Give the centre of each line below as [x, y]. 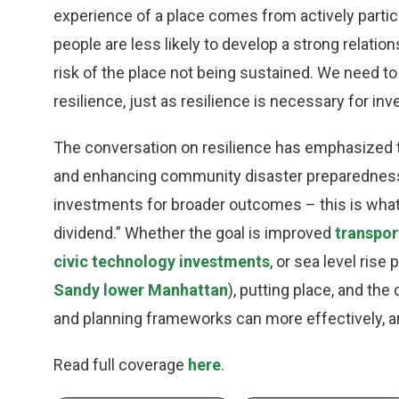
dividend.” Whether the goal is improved [194, 233]
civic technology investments [162, 262]
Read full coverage [121, 365]
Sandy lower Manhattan [141, 290]
